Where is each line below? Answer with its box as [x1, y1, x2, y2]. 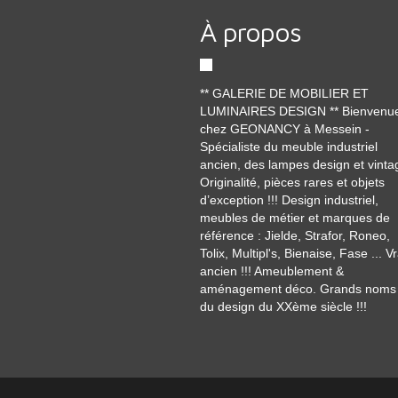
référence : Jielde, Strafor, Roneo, [200, 228, 390, 243]
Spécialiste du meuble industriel [200, 139, 378, 154]
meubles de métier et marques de [200, 211, 390, 225]
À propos [200, 16, 301, 47]
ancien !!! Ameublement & [200, 264, 344, 278]
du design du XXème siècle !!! [200, 299, 367, 314]
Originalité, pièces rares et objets [200, 175, 385, 189]
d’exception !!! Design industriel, [200, 193, 378, 207]
